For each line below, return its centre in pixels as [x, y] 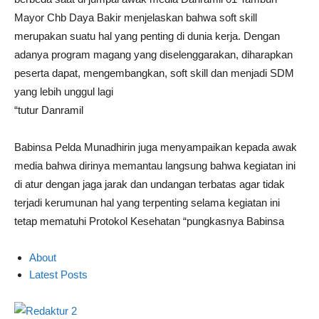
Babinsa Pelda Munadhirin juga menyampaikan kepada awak [156, 147]
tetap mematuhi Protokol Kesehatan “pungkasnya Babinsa [149, 221]
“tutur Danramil [49, 110]
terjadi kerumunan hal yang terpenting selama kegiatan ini [147, 203]
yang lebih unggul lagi [64, 91]
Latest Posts [58, 274]
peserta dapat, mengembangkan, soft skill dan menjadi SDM [154, 73]
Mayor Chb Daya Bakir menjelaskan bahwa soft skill [136, 17]
